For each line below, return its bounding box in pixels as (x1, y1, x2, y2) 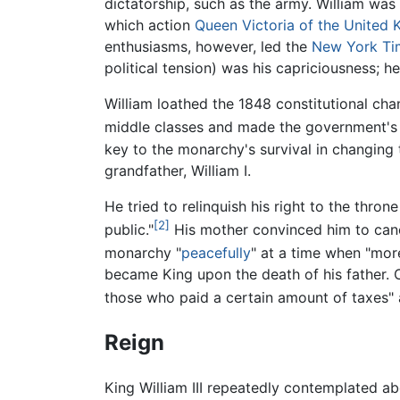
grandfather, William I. (104, 161, 251, 179)
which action (104, 16, 195, 35)
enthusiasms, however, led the (104, 37, 312, 56)
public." (104, 221, 154, 239)
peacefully (181, 244, 251, 262)
